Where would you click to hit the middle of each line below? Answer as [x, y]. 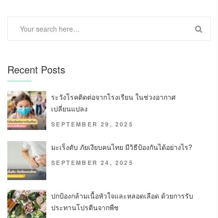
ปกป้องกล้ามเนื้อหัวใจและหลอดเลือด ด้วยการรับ [122, 196]
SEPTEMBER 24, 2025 [92, 163]
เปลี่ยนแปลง [69, 109]
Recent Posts [36, 70]
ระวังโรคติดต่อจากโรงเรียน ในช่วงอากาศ [113, 97]
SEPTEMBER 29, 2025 [92, 124]
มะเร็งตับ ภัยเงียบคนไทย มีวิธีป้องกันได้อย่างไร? [122, 147]
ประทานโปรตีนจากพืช [85, 208]
